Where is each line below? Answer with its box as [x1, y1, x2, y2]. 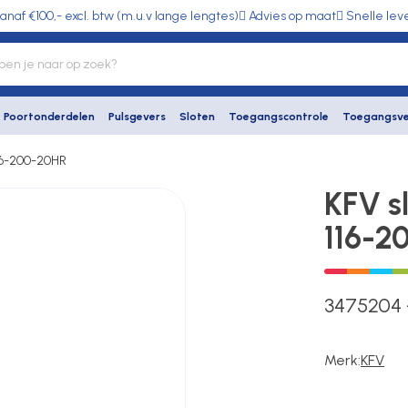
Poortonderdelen [4, 110, 95, 123]
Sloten [179, 110, 215, 123]
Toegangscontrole [229, 110, 329, 123]
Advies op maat [249, 8, 336, 24]
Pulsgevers [108, 110, 166, 123]
